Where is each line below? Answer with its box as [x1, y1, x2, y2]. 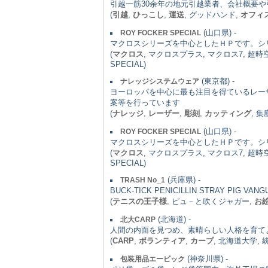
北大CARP [120, 215, 156, 224]
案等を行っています [110, 98, 180, 107]
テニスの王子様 [112, 196, 167, 206]
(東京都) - [199, 76, 234, 86]
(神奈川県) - [185, 254, 228, 263]
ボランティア [139, 236, 185, 245]
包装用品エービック [120, 254, 185, 263]
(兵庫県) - [165, 175, 200, 184]
